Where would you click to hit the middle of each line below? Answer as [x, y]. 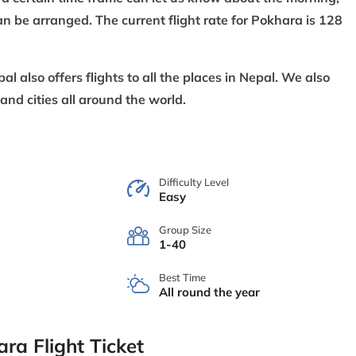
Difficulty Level [193, 182]
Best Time [182, 277]
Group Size [185, 229]
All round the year [209, 292]
